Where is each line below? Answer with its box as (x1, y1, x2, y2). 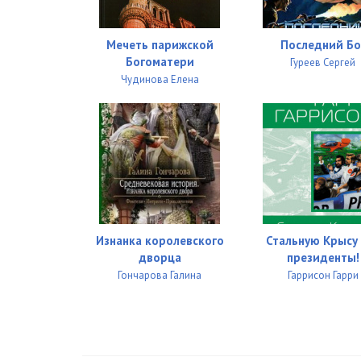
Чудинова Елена (120, 72, 199, 86)
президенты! (286, 249, 359, 265)
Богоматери (125, 53, 194, 69)
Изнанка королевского (95, 232, 224, 248)
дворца (138, 249, 181, 265)
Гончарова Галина (118, 268, 202, 282)
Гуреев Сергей (290, 55, 356, 69)
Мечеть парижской (106, 36, 214, 52)
